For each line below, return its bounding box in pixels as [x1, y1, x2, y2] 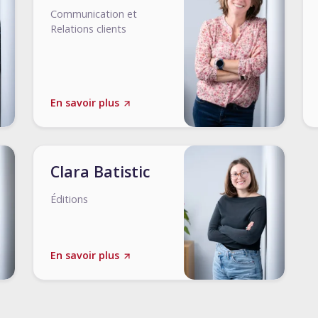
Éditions [50, 192, 88, 206]
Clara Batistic [50, 161, 150, 182]
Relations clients [50, 22, 126, 35]
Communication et [50, 7, 137, 21]
